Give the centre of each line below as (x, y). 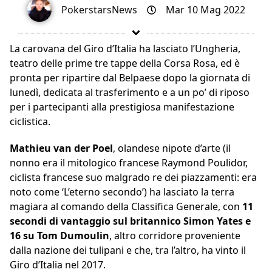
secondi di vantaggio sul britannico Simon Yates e (130, 221)
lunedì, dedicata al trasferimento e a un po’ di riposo (130, 93)
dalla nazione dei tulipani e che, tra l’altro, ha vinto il (128, 250)
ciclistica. (30, 122)
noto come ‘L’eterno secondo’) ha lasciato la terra (122, 192)
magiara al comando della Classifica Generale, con (126, 207)
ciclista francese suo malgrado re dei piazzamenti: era (133, 178)
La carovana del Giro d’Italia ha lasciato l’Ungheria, (125, 49)
